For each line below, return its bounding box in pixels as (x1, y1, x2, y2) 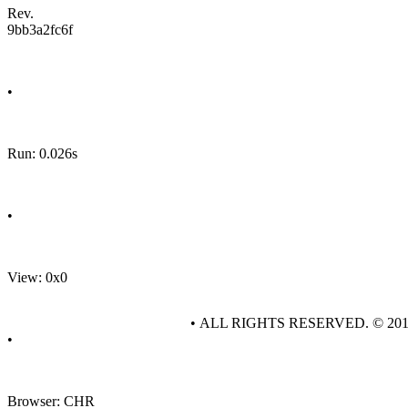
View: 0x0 (7, 270, 67, 285)
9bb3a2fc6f (7, 22, 73, 37)
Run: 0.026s (7, 146, 77, 161)
